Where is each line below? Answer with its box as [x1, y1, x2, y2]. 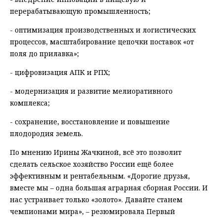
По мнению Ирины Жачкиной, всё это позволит [10, 147, 182, 157]
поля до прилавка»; [10, 49, 79, 59]
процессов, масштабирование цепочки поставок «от [10, 37, 194, 47]
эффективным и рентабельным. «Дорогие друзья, [10, 171, 190, 181]
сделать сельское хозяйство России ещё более [10, 159, 174, 169]
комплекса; [10, 98, 50, 108]
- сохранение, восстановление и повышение [10, 117, 170, 127]
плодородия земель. [10, 129, 83, 139]
